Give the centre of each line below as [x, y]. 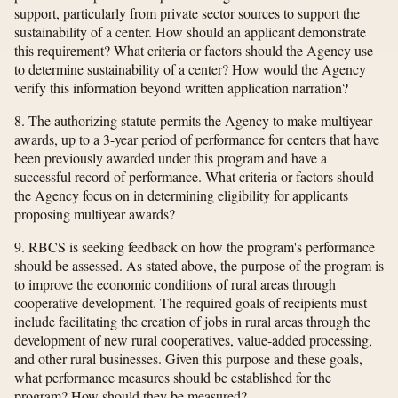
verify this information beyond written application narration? [181, 88]
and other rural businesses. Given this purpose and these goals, [188, 359]
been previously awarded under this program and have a [171, 158]
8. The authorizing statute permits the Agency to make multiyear [193, 121]
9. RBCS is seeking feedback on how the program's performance [195, 247]
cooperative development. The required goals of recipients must [191, 303]
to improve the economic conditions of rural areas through [175, 284]
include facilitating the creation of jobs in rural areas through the [192, 322]
